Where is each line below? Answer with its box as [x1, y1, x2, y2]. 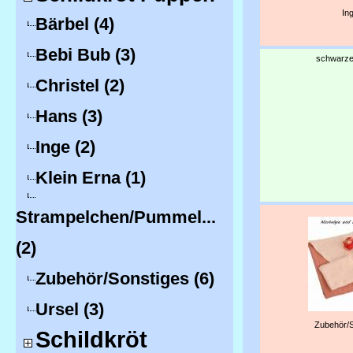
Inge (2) [35, 137, 95, 157]
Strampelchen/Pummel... [16, 207, 216, 227]
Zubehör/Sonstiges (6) [35, 269, 214, 288]
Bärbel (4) [35, 14, 114, 34]
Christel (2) [35, 76, 124, 95]
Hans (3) [35, 106, 102, 126]
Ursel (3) [35, 299, 104, 319]
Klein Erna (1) [35, 168, 146, 188]
